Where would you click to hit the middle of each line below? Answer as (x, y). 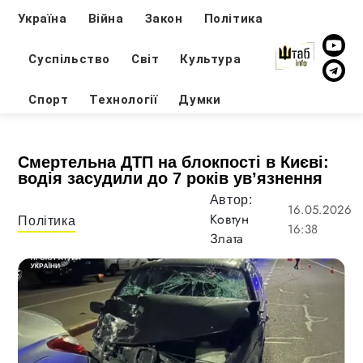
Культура (211, 59)
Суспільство (70, 59)
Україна (43, 18)
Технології (124, 99)
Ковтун (229, 219)
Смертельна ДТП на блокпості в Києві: (174, 162)
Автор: (231, 200)
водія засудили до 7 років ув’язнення (171, 178)
